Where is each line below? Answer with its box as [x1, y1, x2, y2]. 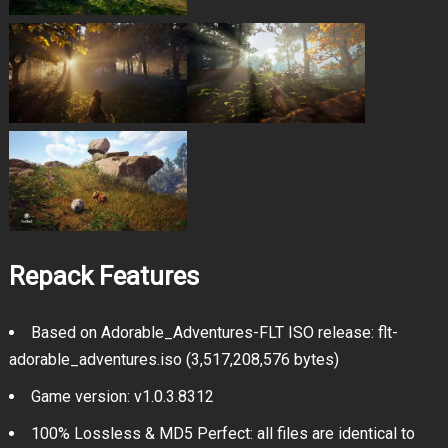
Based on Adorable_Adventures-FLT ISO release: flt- [30, 323, 398, 343]
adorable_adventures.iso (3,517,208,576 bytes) [8, 350, 339, 370]
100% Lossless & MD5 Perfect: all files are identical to [30, 424, 415, 444]
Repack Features [8, 261, 199, 292]
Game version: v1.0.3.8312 [30, 387, 214, 407]
